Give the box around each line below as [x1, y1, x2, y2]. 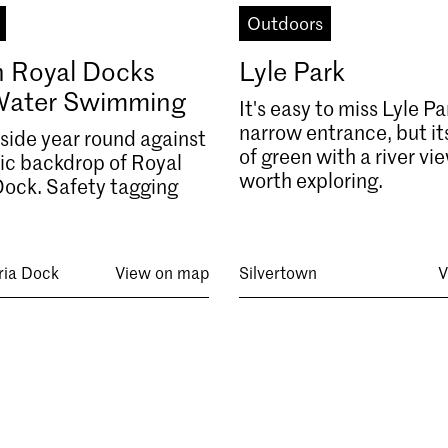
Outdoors [246, 10, 323, 35]
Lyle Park [238, 53, 345, 88]
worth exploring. [238, 166, 383, 193]
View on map [114, 260, 209, 283]
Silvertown [238, 260, 317, 283]
